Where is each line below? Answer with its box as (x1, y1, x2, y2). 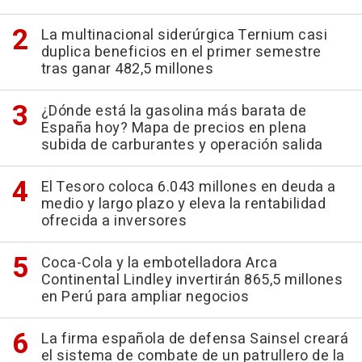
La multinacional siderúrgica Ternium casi (40, 24, 327, 46)
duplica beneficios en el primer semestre (40, 41, 322, 63)
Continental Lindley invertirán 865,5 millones (40, 269, 343, 291)
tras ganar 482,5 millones (40, 58, 213, 80)
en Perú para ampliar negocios (40, 286, 249, 308)
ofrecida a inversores (40, 210, 187, 232)
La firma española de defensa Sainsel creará (40, 328, 348, 350)
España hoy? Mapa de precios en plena (40, 117, 307, 139)
